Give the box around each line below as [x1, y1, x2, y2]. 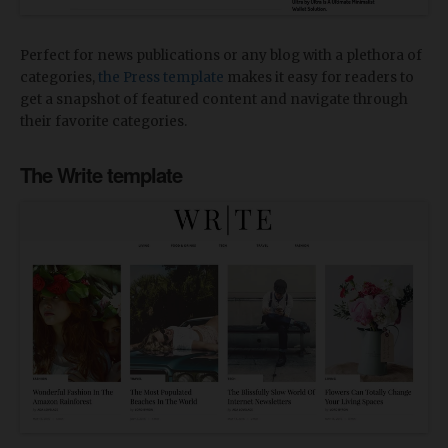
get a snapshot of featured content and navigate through [20, 90, 408, 108]
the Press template [98, 68, 224, 86]
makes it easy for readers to [224, 68, 414, 86]
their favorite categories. [20, 112, 187, 130]
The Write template [20, 159, 182, 189]
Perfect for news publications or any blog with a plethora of [20, 46, 422, 64]
